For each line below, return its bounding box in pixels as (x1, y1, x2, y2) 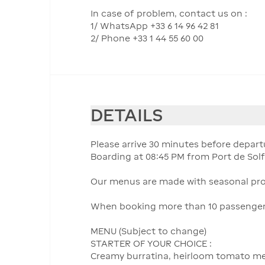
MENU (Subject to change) (91, 226, 206, 237)
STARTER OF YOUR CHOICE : (91, 238, 212, 249)
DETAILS (91, 105, 163, 125)
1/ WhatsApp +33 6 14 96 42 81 (91, 21, 219, 31)
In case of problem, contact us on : (91, 8, 247, 18)
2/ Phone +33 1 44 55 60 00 (91, 33, 203, 43)
